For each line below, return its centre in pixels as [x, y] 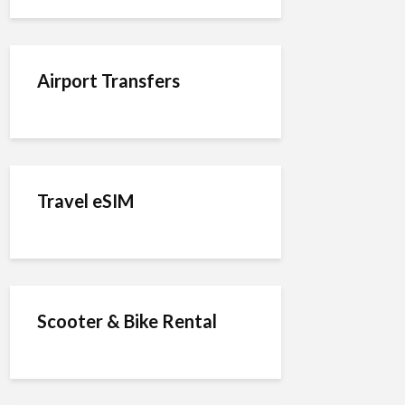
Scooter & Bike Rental [127, 321]
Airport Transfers [108, 80]
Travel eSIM [85, 201]
